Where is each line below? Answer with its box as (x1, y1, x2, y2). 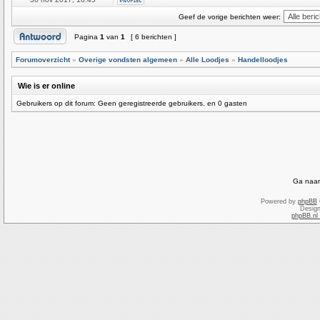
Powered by (260, 198, 298, 205)
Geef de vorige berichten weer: (179, 13, 281, 21)
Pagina (72, 33, 100, 41)
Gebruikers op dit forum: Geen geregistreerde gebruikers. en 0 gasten (16, 99, 247, 107)
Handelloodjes (238, 56, 288, 64)
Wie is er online (18, 81, 75, 90)
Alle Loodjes (186, 56, 229, 64)
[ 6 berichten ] (129, 33, 179, 41)
